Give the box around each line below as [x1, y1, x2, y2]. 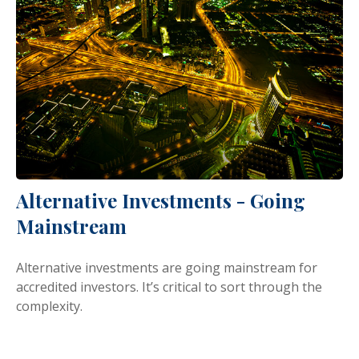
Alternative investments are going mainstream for [16, 258, 317, 276]
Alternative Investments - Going [16, 187, 305, 213]
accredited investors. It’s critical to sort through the [16, 277, 322, 296]
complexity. [16, 296, 83, 315]
